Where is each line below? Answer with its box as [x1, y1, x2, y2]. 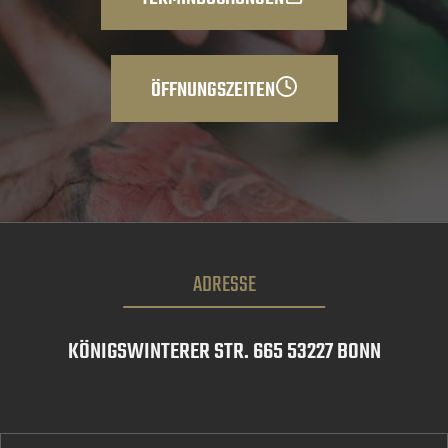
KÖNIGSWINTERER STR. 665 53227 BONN [67, 334, 381, 370]
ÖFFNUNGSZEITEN [150, 73, 275, 107]
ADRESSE [192, 268, 256, 302]
